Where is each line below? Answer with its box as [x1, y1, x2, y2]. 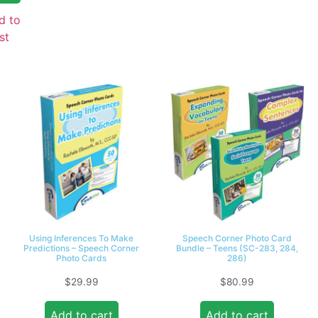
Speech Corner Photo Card [182, 233, 292, 244]
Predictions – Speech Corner [23, 243, 139, 254]
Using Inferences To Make [29, 233, 133, 244]
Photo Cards [56, 253, 106, 264]
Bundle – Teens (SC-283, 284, [175, 243, 298, 254]
